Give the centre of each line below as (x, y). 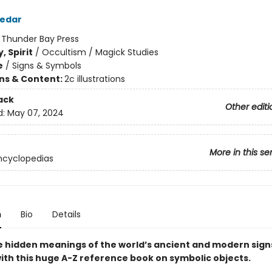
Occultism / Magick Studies (100, 52)
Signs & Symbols (46, 66)
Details (66, 214)
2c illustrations (94, 79)
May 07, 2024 (35, 113)
